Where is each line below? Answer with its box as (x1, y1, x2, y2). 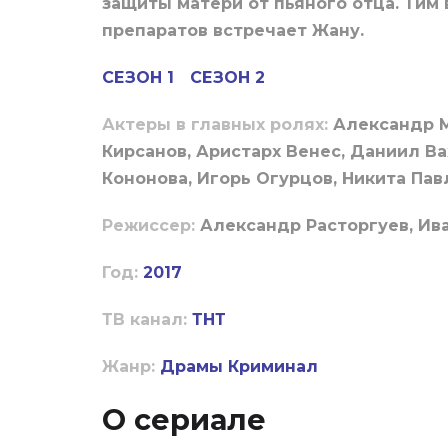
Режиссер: (102, 216, 200, 236)
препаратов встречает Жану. (102, 21, 364, 41)
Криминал (228, 357, 318, 377)
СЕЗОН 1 (102, 68, 174, 88)
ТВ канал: (102, 310, 187, 330)
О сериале (102, 402, 266, 438)
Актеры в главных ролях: (102, 115, 333, 135)
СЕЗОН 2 (190, 68, 265, 88)
